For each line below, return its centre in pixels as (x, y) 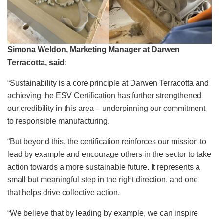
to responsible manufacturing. (58, 121)
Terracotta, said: (37, 63)
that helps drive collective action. (65, 193)
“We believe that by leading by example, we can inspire (103, 213)
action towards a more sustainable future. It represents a (104, 167)
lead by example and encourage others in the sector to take (109, 154)
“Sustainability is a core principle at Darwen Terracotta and (108, 83)
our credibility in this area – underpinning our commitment (106, 109)
